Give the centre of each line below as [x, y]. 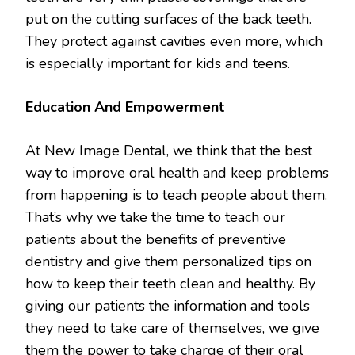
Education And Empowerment [125, 107]
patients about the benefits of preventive [156, 239]
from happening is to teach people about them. [176, 195]
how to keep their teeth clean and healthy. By [170, 283]
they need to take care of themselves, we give [172, 328]
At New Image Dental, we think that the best [169, 150]
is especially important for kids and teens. [158, 63]
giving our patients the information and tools [168, 305]
